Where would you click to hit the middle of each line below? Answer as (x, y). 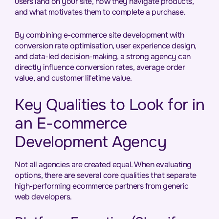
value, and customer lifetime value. (73, 78)
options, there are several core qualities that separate (106, 175)
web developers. (43, 197)
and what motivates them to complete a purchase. (100, 12)
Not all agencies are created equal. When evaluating (103, 164)
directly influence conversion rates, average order (100, 67)
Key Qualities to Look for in (109, 105)
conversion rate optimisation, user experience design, (106, 46)
